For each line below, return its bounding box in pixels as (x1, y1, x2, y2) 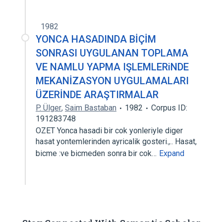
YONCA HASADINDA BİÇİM (36, 33, 156, 45)
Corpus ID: (151, 103, 187, 112)
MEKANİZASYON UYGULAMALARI (36, 75, 189, 87)
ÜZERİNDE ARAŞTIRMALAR (36, 89, 159, 101)
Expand (159, 149, 184, 158)
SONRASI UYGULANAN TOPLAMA (36, 47, 188, 59)
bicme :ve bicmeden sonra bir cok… (36, 149, 159, 158)
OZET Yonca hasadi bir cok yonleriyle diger (36, 126, 183, 135)
